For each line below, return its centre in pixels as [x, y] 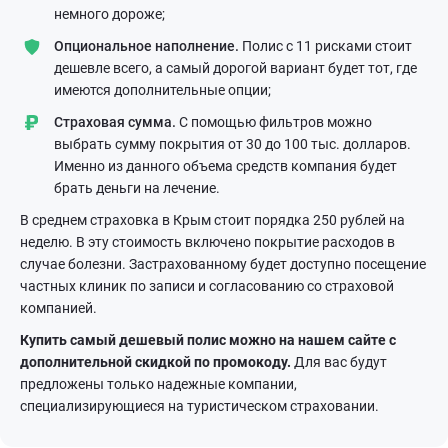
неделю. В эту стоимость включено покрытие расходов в [207, 242]
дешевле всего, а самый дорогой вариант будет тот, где [235, 68]
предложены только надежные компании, [158, 384]
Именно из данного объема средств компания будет [225, 166]
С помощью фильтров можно [274, 122]
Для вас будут [339, 362]
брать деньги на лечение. [137, 188]
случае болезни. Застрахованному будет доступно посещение [223, 264]
